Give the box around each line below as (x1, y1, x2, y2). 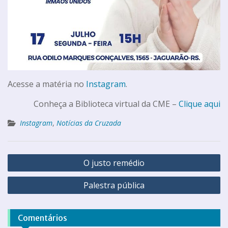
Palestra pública (83, 179, 145, 191)
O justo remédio (83, 157, 145, 168)
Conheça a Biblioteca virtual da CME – (34, 98, 179, 109)
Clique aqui (179, 98, 220, 109)
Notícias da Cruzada (56, 118, 121, 128)
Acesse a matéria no (8, 78, 86, 90)
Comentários (18, 212, 67, 223)
